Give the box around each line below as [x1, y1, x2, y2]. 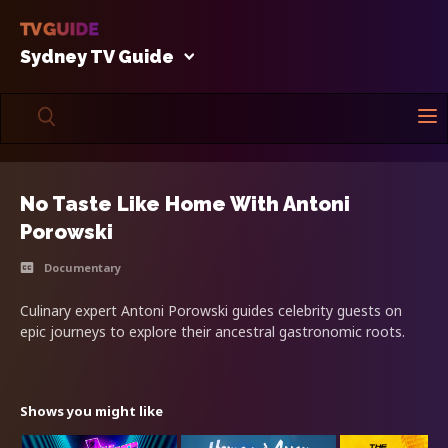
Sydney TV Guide [20, 45, 174, 67]
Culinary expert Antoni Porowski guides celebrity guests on [20, 300, 402, 320]
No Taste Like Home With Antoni [20, 191, 350, 216]
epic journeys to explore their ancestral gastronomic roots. [20, 321, 405, 341]
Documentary [44, 259, 121, 275]
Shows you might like [20, 401, 163, 420]
